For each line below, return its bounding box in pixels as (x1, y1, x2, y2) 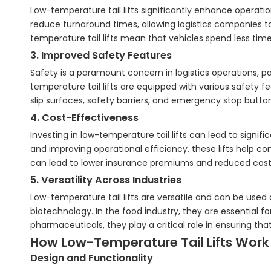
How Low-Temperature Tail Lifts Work (30, 233, 269, 251)
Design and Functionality (30, 251, 153, 265)
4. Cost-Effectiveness (30, 111, 139, 125)
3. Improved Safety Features (30, 48, 172, 62)
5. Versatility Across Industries (30, 173, 181, 187)
